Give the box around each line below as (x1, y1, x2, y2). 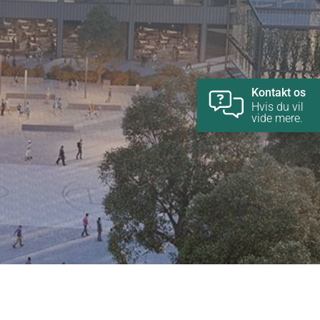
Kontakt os (251, 85, 306, 99)
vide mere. (251, 111, 303, 125)
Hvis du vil (251, 99, 304, 114)
